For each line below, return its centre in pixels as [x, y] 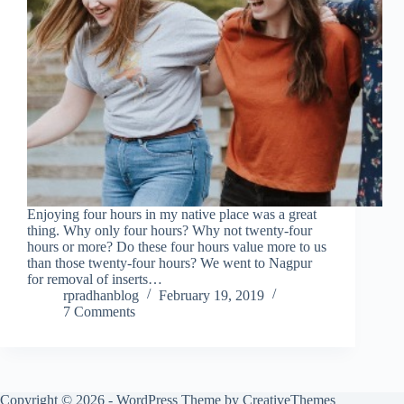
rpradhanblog [101, 296]
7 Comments [99, 312]
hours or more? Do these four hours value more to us [177, 247]
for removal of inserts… [95, 280]
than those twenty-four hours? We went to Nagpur [170, 263]
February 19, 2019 [211, 296]
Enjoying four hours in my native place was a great [172, 215]
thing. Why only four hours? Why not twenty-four [170, 231]
